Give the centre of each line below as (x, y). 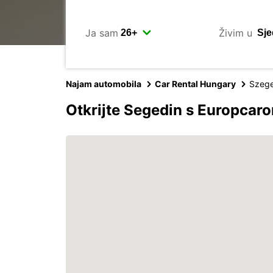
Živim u (235, 33)
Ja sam (102, 33)
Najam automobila (104, 84)
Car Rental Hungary (195, 84)
